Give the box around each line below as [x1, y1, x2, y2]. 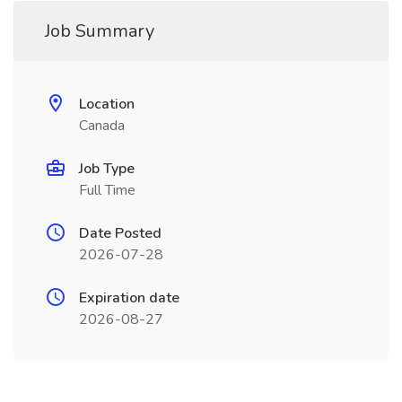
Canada [79, 116, 125, 135]
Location [79, 94, 135, 114]
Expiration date [79, 288, 179, 308]
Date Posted [79, 223, 162, 243]
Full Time [79, 180, 135, 200]
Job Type [79, 159, 135, 179]
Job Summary [45, 19, 154, 43]
